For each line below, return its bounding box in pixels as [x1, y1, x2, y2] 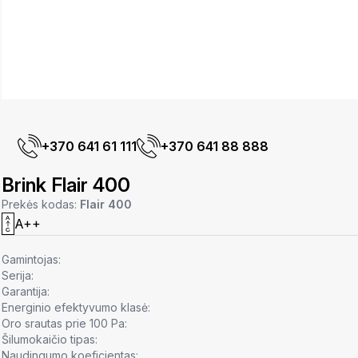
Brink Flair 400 [2, 173, 130, 197]
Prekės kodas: [2, 197, 80, 212]
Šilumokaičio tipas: [2, 332, 97, 347]
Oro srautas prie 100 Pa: [2, 316, 127, 331]
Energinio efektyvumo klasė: [2, 300, 150, 315]
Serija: [2, 268, 34, 283]
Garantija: [2, 284, 50, 299]
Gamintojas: [2, 253, 61, 267]
